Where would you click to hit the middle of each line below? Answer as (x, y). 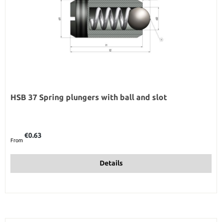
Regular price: (27, 131)
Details (111, 163)
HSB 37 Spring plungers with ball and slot (89, 97)
